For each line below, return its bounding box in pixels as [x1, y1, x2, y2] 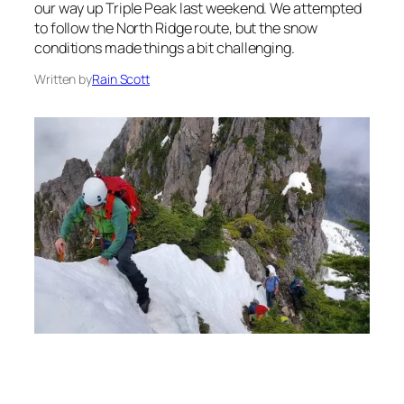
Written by [34, 70, 92, 88]
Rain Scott [92, 70, 150, 88]
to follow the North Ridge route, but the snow [34, 18, 317, 39]
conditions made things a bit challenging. [34, 38, 295, 59]
